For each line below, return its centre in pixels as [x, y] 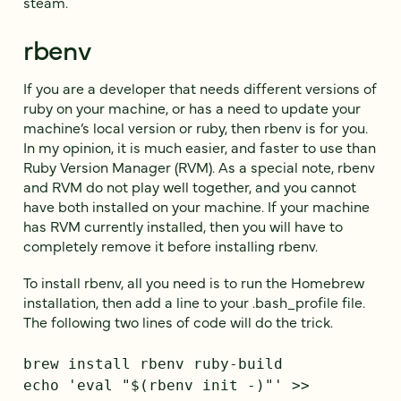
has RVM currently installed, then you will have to [183, 225]
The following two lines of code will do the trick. [178, 321]
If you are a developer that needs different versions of [200, 87]
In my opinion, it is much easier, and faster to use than [200, 146]
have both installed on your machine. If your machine [196, 205]
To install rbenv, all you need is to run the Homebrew [194, 282]
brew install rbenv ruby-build [153, 363]
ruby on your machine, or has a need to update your [192, 107]
